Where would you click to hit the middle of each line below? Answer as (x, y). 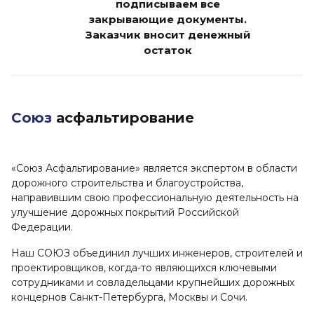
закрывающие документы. (168, 20)
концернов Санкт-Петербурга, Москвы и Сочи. (129, 298)
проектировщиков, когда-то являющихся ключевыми (144, 268)
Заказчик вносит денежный (168, 35)
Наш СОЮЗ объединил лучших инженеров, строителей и (157, 253)
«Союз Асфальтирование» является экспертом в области (154, 169)
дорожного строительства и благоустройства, (127, 183)
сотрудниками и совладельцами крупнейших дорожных (153, 283)
